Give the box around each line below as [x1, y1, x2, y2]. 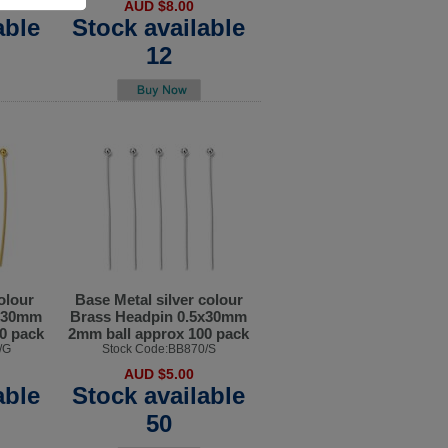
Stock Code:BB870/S [101, 342, 216, 357]
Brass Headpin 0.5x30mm [70, 308, 247, 326]
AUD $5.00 [123, 366, 194, 383]
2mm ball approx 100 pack [68, 325, 249, 343]
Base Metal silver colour [74, 291, 243, 309]
